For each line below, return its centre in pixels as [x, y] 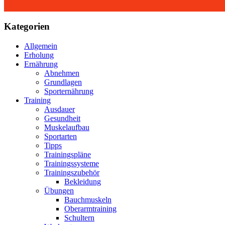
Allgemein [41, 46]
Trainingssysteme [72, 163]
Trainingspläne [68, 154]
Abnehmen [62, 73]
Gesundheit [62, 118]
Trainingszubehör [72, 172]
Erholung [39, 55]
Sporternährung [69, 91]
